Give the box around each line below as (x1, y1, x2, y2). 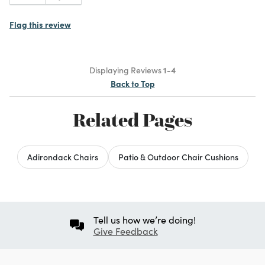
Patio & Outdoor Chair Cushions (118, 150, 238, 163)
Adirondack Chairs (27, 150, 98, 163)
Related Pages (73, 108, 192, 132)
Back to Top (110, 77, 155, 89)
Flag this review (9, 18, 71, 30)
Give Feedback (93, 224, 158, 237)
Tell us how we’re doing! (93, 213, 196, 226)
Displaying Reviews (89, 63, 163, 76)
